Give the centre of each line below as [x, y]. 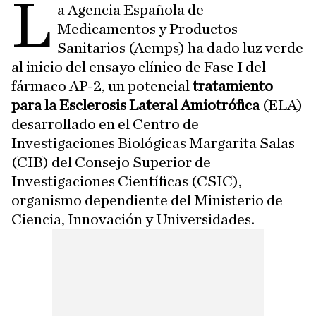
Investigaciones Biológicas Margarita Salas [153, 143]
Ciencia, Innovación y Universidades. [133, 219]
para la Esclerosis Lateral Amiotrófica [135, 105]
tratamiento [233, 86]
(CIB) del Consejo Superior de [111, 162]
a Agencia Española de [131, 10]
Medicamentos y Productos [148, 29]
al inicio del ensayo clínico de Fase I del [139, 67]
